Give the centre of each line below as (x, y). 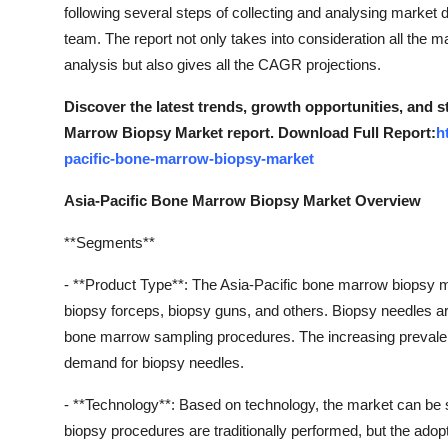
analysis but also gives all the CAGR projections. (222, 64)
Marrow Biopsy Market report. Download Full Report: (250, 132)
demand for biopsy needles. (154, 362)
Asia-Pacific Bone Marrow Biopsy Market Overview (242, 200)
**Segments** (109, 242)
